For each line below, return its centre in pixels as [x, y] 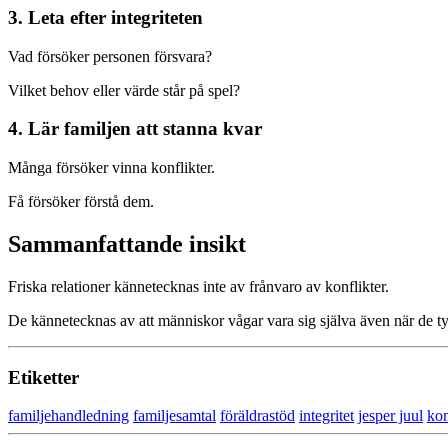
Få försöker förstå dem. [81, 201]
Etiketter [43, 377]
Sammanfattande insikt [127, 243]
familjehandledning [68, 416]
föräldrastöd [257, 416]
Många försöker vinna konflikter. [111, 167]
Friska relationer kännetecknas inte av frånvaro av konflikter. [198, 286]
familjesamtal [174, 416]
